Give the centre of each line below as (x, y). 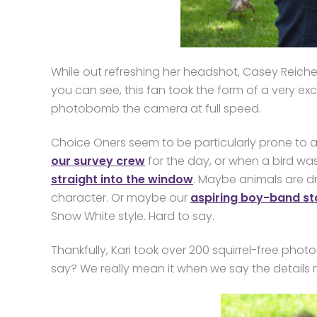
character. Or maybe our (121, 197)
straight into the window (122, 179)
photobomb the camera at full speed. (156, 108)
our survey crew (98, 161)
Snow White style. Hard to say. (133, 216)
